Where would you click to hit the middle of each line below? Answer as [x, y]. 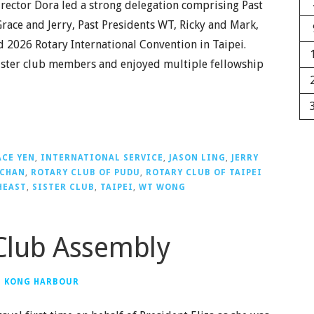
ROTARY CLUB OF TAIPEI [204, 172]
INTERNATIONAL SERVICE [102, 157]
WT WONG [162, 187]
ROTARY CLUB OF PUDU [86, 172]
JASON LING [197, 157]
